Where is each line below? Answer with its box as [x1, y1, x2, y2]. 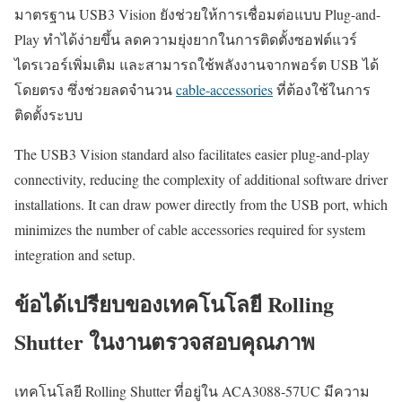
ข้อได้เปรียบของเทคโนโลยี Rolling [14, 288, 334, 320]
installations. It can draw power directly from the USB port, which [14, 195, 388, 214]
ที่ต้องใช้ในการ [273, 80, 371, 100]
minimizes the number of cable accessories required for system [14, 220, 365, 240]
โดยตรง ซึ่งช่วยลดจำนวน [14, 80, 176, 100]
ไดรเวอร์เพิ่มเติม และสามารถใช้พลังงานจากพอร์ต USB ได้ [14, 55, 379, 74]
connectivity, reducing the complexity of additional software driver [14, 170, 388, 189]
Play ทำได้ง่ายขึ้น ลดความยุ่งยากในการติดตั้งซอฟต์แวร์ [14, 30, 357, 49]
